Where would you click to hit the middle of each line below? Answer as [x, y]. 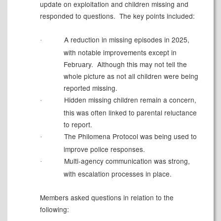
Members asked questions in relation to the [107, 198]
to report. [78, 125]
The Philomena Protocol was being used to [129, 136]
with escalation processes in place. [117, 174]
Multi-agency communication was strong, [126, 161]
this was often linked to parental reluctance [130, 113]
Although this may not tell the [142, 64]
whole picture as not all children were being [131, 76]
